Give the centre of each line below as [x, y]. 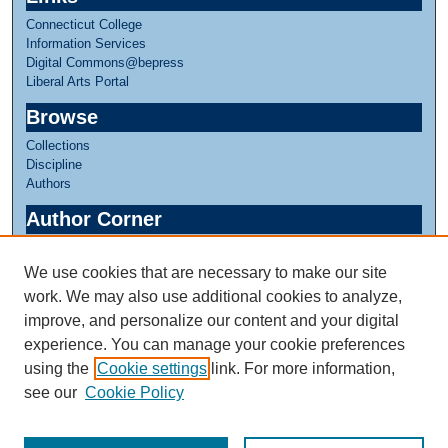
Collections [58, 146]
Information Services [86, 44]
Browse [62, 117]
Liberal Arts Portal [78, 82]
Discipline [54, 165]
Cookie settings [152, 368]
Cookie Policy [134, 392]
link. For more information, [301, 368]
